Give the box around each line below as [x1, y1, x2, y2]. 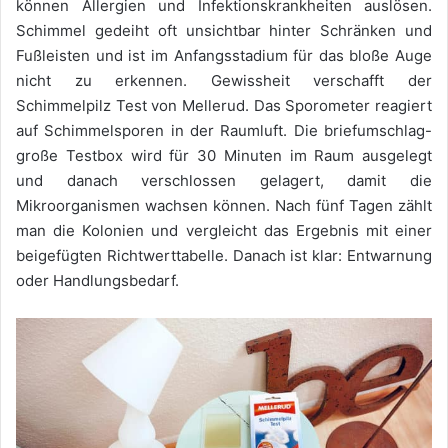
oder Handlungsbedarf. [16, 271, 179, 291]
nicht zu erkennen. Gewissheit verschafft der [16, 71, 432, 91]
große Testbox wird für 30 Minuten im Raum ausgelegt [16, 146, 432, 166]
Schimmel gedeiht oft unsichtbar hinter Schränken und [16, 21, 432, 41]
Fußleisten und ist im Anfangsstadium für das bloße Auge [16, 46, 432, 66]
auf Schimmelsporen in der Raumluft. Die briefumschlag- [16, 121, 432, 141]
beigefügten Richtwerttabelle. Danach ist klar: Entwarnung [16, 246, 432, 266]
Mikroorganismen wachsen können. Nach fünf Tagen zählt [16, 196, 432, 216]
